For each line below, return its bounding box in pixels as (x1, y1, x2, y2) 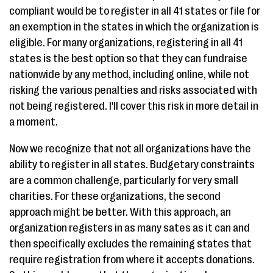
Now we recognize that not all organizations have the (9, 143, 251, 155)
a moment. (9, 116, 58, 128)
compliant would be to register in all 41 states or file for (9, 5, 260, 17)
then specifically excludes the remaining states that (9, 238, 252, 250)
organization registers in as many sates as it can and (9, 222, 250, 234)
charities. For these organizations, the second (9, 190, 221, 202)
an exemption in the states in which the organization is (9, 21, 259, 33)
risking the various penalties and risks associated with (9, 84, 257, 96)
